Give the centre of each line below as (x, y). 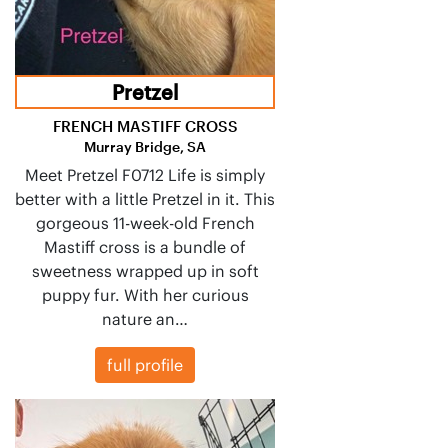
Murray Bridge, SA (145, 146)
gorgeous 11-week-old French (145, 222)
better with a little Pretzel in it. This (145, 198)
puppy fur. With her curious (145, 294)
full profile (145, 364)
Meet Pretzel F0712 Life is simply (145, 174)
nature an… (145, 318)
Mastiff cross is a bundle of (145, 246)
